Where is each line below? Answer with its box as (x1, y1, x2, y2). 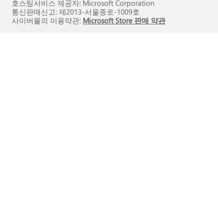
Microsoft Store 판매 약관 (83, 15, 165, 26)
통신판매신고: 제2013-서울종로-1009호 (12, 6, 140, 17)
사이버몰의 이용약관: (12, 15, 83, 26)
